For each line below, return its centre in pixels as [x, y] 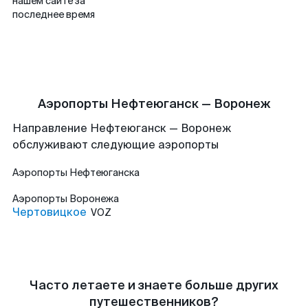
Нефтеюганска [104, 173]
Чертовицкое [49, 212]
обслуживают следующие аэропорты [115, 145]
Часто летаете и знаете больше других [154, 285]
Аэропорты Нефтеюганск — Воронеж [154, 104]
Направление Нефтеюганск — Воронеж [122, 128]
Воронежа [94, 199]
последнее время [54, 14]
